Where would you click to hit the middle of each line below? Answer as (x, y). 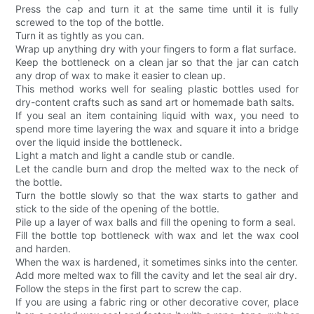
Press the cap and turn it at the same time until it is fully (157, 9)
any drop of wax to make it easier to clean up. (121, 76)
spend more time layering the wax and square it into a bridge (157, 129)
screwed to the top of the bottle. (90, 22)
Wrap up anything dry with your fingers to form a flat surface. (156, 49)
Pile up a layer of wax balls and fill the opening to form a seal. (156, 222)
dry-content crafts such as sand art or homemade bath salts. (155, 102)
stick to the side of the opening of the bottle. (118, 209)
